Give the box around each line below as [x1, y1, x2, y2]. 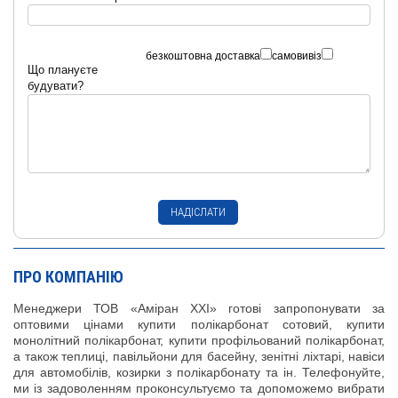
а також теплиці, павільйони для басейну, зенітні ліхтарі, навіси [13, 348, 385, 363]
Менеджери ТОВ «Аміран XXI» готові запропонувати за [13, 300, 385, 315]
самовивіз [272, 49, 322, 62]
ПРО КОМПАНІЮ [13, 267, 123, 286]
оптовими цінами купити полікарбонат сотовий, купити [13, 316, 385, 331]
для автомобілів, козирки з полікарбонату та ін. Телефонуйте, [13, 364, 385, 379]
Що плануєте [28, 62, 98, 76]
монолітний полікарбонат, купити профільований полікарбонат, [13, 332, 385, 347]
